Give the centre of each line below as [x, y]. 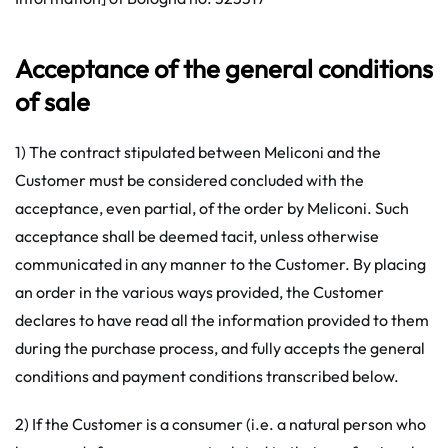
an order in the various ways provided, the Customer [199, 292]
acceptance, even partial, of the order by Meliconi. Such [212, 208]
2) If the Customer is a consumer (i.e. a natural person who [220, 424]
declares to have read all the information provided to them [222, 320]
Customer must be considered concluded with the [189, 180]
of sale [52, 101]
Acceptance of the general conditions [224, 68]
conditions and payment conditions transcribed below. [207, 376]
